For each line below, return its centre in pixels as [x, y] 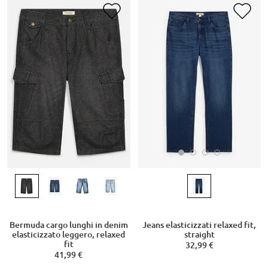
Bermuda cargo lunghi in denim [68, 225]
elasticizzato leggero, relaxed [69, 235]
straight [199, 235]
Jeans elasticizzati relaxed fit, [199, 225]
